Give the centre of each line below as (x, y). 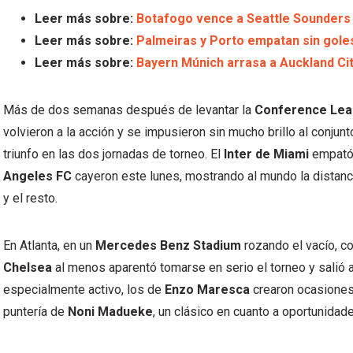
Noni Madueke (110, 312)
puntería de (35, 312)
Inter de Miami (266, 154)
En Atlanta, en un (49, 245)
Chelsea (28, 268)
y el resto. (30, 198)
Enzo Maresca (207, 290)
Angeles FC (37, 176)
